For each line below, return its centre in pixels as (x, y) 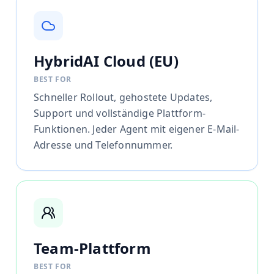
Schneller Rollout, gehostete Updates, (123, 98)
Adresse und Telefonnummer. (103, 145)
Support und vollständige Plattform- (120, 113)
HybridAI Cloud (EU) (106, 61)
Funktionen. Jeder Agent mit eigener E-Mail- (137, 129)
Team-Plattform (92, 248)
